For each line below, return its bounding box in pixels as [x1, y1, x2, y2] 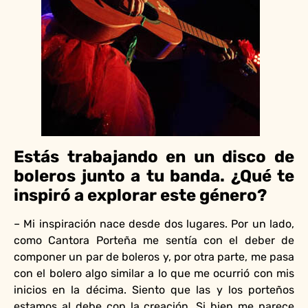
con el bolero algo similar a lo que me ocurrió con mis [14, 266, 294, 280]
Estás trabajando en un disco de [14, 146, 294, 166]
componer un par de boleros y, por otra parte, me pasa [14, 250, 294, 263]
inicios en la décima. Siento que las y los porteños [14, 283, 294, 296]
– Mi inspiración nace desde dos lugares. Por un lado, [14, 217, 294, 230]
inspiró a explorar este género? [14, 185, 267, 205]
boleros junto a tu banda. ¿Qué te [14, 166, 294, 186]
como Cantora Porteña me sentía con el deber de [14, 233, 294, 247]
